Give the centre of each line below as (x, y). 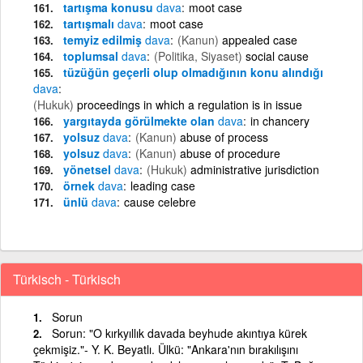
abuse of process (224, 137)
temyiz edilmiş (104, 39)
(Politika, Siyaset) (198, 56)
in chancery (280, 120)
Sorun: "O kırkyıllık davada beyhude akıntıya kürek (179, 333)
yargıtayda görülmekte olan (141, 120)
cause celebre (160, 201)
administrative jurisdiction (255, 169)
